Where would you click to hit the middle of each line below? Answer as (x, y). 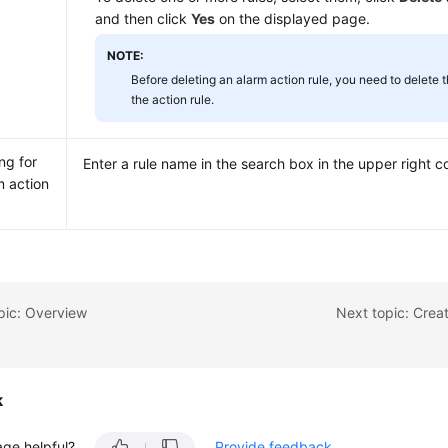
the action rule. (173, 99)
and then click (143, 18)
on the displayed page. (293, 18)
